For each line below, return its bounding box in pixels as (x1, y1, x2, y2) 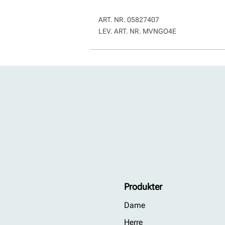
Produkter (124, 181, 162, 192)
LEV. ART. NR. (98, 27, 143, 35)
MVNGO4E (143, 27, 176, 35)
